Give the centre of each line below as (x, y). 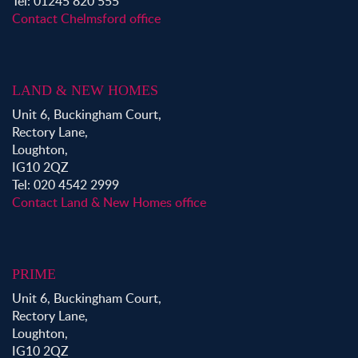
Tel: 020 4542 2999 (66, 185)
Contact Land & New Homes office (109, 203)
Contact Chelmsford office (86, 19)
